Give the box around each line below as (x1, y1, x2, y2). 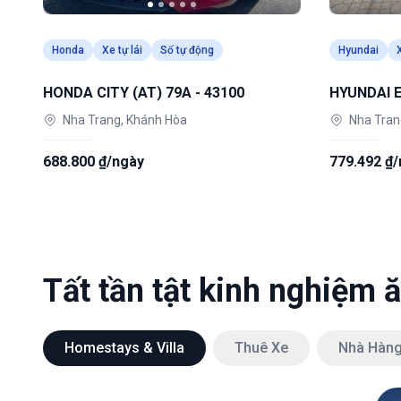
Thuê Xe (235, 339, 288, 356)
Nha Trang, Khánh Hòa (63, 113, 187, 127)
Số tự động (160, 44, 214, 56)
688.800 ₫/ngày (43, 153, 144, 170)
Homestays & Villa (64, 339, 184, 356)
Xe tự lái (102, 44, 142, 56)
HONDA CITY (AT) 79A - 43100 (43, 84, 244, 101)
